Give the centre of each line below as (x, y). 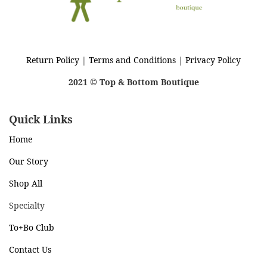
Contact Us (30, 249)
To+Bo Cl (26, 227)
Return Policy (53, 60)
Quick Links (41, 119)
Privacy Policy (213, 60)
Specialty (27, 205)
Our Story (29, 161)
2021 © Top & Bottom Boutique (133, 82)
